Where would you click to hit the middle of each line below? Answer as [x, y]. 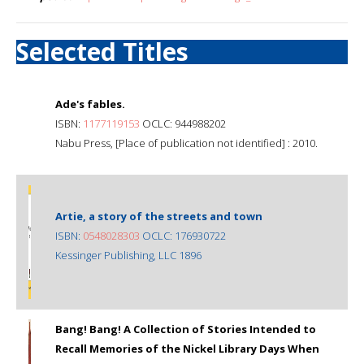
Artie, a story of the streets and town [159, 216]
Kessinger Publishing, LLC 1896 [128, 255]
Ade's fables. [90, 104]
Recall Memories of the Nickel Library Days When [187, 348]
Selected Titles [102, 51]
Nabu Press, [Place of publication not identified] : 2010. [186, 143]
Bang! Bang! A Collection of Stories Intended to [186, 329]
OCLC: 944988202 [183, 123]
